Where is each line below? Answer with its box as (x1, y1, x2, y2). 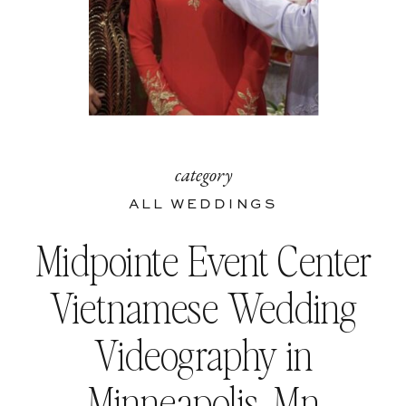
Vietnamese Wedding (49, 281, 358, 334)
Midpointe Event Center (35, 234, 372, 287)
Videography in (94, 328, 314, 381)
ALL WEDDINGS (128, 198, 278, 212)
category (175, 162, 233, 187)
